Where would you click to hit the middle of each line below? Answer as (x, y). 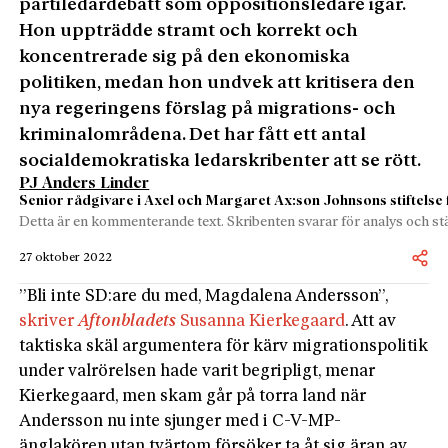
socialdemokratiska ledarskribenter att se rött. (220, 161)
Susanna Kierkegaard (261, 321)
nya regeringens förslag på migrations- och (208, 109)
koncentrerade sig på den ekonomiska (185, 57)
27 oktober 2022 (66, 257)
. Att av (371, 321)
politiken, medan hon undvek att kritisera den (217, 83)
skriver (49, 321)
